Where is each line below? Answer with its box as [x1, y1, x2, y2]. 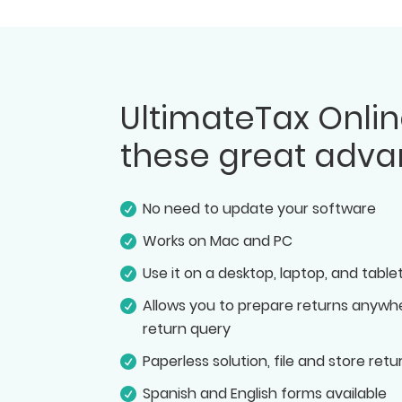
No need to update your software [143, 197, 377, 219]
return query [143, 318, 232, 339]
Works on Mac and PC [143, 230, 293, 251]
